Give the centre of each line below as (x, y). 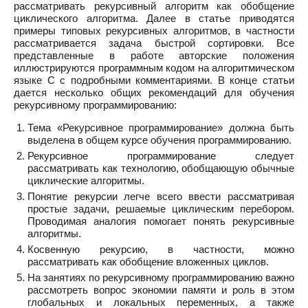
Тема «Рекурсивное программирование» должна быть (161, 128)
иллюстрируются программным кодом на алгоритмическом (154, 68)
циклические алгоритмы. (86, 180)
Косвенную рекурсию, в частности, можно (161, 249)
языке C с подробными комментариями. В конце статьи (154, 80)
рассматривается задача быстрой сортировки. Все (154, 43)
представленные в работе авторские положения (154, 55)
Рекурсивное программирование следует (161, 156)
